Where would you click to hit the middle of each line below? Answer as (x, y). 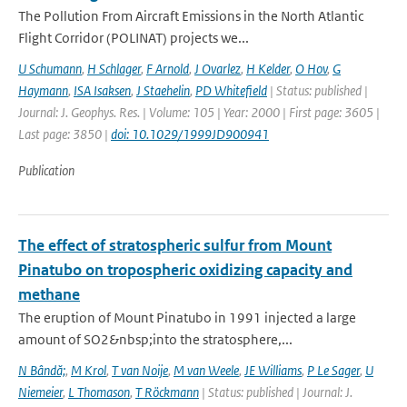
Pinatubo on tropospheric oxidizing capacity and (185, 270)
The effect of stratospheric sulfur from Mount (175, 245)
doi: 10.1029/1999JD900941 (190, 134)
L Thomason (99, 392)
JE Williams (273, 370)
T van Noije (140, 370)
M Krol (89, 370)
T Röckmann (167, 392)
